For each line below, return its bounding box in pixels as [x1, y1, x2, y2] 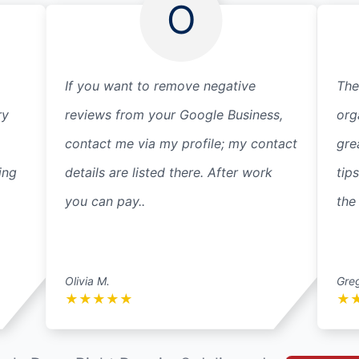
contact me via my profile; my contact [65, 135, 298, 151]
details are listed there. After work [65, 163, 273, 180]
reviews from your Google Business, [65, 106, 284, 123]
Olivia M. [65, 273, 111, 288]
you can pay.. [65, 192, 146, 209]
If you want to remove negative [65, 77, 256, 94]
